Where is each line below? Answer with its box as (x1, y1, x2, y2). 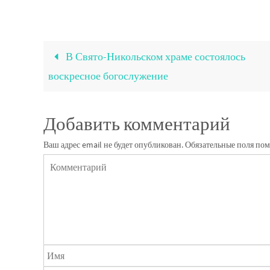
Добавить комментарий (43, 111, 230, 135)
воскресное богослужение (48, 69, 169, 83)
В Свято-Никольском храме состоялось (63, 49, 246, 63)
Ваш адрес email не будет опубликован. (43, 139, 183, 150)
